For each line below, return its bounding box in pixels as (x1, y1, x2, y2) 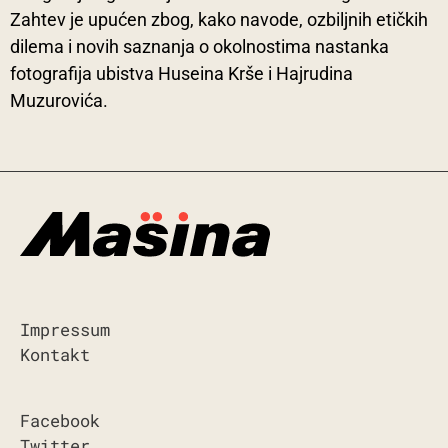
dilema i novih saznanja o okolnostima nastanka (10, 36, 389, 57)
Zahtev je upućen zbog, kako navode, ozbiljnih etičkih (10, 9, 428, 30)
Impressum (20, 318, 110, 342)
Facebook (20, 409, 100, 433)
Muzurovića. (10, 90, 108, 111)
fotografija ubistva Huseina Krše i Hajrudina (10, 63, 353, 84)
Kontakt (20, 343, 90, 367)
